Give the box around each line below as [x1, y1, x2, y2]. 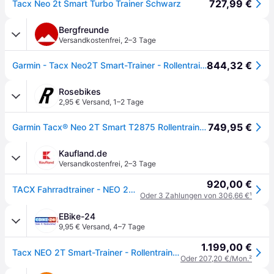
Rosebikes [59, 86, 101, 97]
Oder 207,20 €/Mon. [180, 254, 249, 263]
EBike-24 [59, 211, 95, 221]
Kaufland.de [59, 148, 107, 158]
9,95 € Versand [59, 222, 109, 231]
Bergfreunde [59, 24, 109, 35]
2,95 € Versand [59, 97, 109, 106]
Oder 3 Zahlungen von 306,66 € [140, 191, 250, 200]
